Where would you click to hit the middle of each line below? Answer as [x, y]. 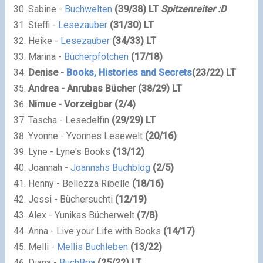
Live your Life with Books [109, 231]
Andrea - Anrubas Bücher [83, 88]
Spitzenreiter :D [193, 9]
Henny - [45, 183]
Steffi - [43, 25]
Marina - [46, 56]
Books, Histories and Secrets [129, 72]
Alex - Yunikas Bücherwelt [82, 215]
